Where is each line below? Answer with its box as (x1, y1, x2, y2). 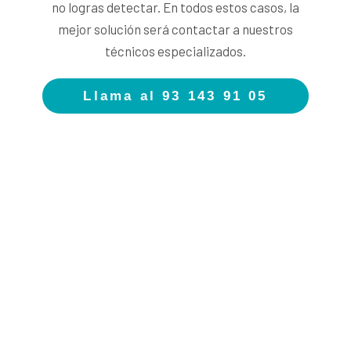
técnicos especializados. (105, 42, 246, 59)
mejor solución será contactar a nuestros (58, 20, 293, 37)
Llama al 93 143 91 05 (83, 88, 268, 103)
